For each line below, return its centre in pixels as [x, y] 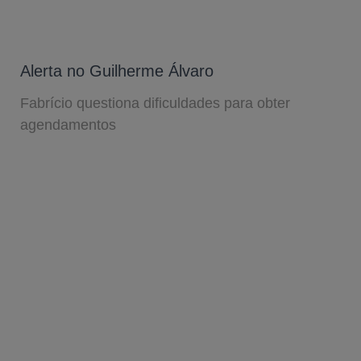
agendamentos [68, 124]
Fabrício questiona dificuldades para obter [155, 103]
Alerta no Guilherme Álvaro [117, 71]
